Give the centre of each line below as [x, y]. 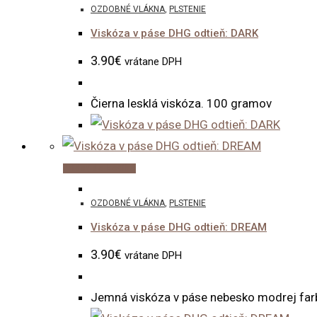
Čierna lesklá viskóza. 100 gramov [181, 103]
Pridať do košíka [99, 168]
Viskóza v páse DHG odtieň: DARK [174, 34]
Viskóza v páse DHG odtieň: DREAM [179, 227]
